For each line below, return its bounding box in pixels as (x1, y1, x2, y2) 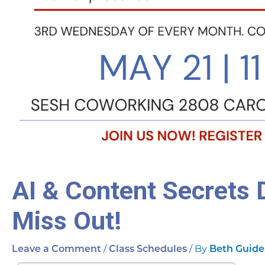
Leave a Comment (12, 245, 101, 255)
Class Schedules (109, 245, 187, 255)
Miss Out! (12, 206, 121, 237)
